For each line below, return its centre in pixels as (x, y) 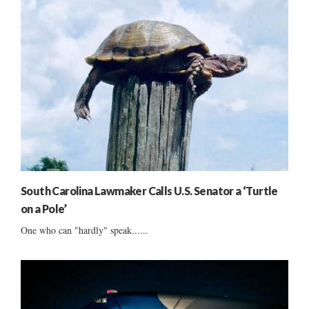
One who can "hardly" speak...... (84, 230)
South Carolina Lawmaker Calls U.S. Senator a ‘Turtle (149, 191)
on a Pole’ (43, 209)
